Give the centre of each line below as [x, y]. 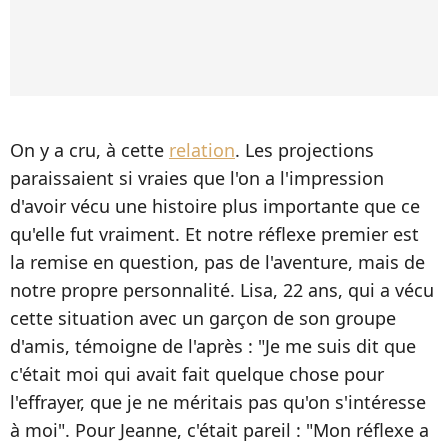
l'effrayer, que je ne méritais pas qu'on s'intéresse [218, 402]
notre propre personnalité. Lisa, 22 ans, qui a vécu [222, 290]
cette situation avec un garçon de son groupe [203, 318]
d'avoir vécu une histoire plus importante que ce [215, 206]
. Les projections [304, 150]
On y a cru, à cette [89, 150]
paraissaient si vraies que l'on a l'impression [197, 178]
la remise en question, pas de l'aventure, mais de [217, 262]
